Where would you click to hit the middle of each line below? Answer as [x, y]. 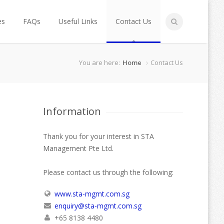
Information [72, 111]
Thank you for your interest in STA [98, 136]
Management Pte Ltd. [78, 148]
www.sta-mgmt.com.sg [92, 194]
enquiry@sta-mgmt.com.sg [98, 206]
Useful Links [78, 21]
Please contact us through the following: [108, 172]
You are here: [99, 62]
